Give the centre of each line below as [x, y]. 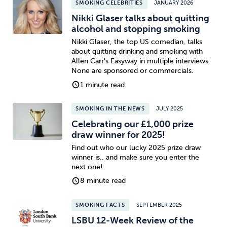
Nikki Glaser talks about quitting [140, 18]
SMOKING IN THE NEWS [110, 108]
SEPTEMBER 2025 [159, 205]
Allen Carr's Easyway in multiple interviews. [141, 61]
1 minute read [103, 85]
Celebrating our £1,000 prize [132, 124]
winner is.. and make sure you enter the [135, 157]
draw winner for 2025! [118, 135]
